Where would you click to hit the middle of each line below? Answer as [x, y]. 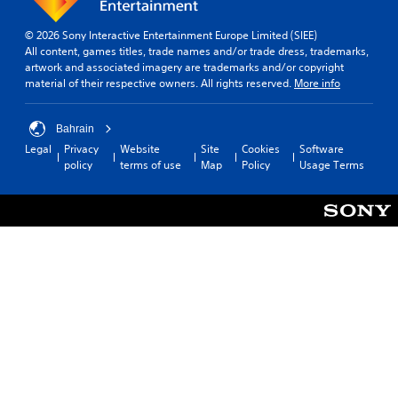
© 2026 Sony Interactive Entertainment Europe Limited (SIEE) [171, 36]
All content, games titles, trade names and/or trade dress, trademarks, [197, 52]
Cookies [260, 149]
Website [139, 149]
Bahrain [75, 129]
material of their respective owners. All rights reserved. [159, 84]
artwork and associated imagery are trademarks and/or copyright [184, 68]
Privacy [81, 149]
